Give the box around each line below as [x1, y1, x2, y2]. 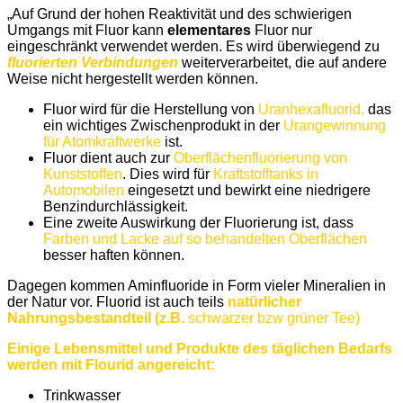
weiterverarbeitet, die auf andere [178, 54, 387, 70]
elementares [167, 22, 251, 38]
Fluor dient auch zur [43, 149, 174, 166]
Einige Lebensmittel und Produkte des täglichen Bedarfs [7, 340, 392, 356]
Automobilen [43, 182, 124, 198]
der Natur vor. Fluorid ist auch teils [7, 293, 228, 309]
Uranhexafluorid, [258, 101, 364, 117]
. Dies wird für [122, 166, 213, 182]
